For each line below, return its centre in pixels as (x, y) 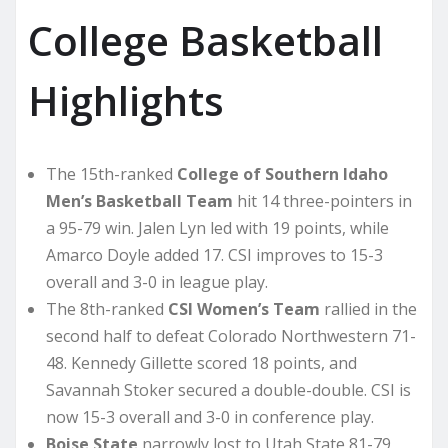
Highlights (126, 101)
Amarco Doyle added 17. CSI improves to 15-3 (214, 255)
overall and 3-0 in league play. (157, 282)
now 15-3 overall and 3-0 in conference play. (210, 417)
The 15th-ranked (111, 174)
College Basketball (205, 41)
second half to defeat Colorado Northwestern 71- (231, 336)
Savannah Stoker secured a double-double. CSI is (228, 390)
